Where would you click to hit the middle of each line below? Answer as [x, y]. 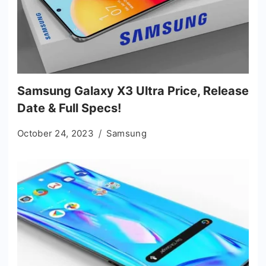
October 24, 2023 [56, 133]
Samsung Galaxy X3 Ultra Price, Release [133, 91]
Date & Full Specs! [69, 108]
